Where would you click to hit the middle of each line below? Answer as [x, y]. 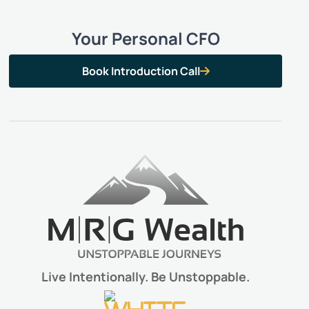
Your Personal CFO [146, 38]
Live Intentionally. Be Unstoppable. [146, 276]
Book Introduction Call [141, 71]
